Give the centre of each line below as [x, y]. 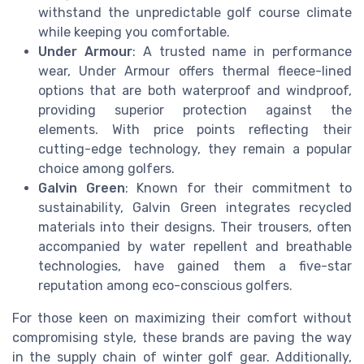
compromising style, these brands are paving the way [182, 337]
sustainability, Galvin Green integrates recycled [195, 207]
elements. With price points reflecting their [195, 129]
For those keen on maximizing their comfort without [182, 318]
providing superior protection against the [195, 110]
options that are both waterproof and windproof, [195, 90]
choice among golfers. [106, 168]
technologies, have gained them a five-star [195, 266]
